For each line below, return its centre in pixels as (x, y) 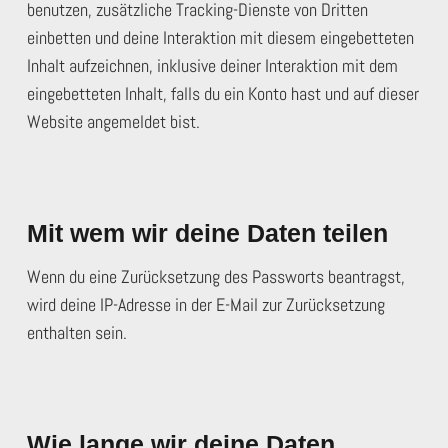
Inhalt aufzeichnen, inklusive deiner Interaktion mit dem (212, 65)
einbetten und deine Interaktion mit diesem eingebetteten (220, 37)
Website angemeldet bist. (113, 121)
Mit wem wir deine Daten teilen (207, 233)
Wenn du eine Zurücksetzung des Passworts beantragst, (216, 276)
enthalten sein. (77, 332)
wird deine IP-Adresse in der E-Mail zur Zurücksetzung (206, 304)
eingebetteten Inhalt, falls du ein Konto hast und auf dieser (223, 93)
